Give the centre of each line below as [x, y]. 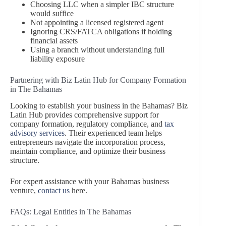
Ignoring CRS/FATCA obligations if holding [101, 32]
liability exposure [58, 59]
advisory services [37, 133]
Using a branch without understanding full [97, 50]
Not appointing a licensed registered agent [97, 23]
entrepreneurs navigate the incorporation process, [88, 142]
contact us [54, 190]
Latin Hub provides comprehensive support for [84, 115]
